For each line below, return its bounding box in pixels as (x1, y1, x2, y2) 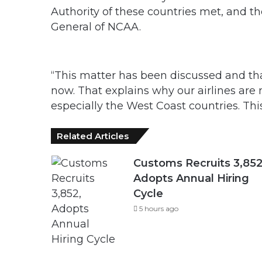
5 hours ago (139, 204, 178, 213)
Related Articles (57, 130, 129, 142)
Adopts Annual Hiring (133, 172, 249, 185)
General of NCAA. (51, 20, 141, 33)
